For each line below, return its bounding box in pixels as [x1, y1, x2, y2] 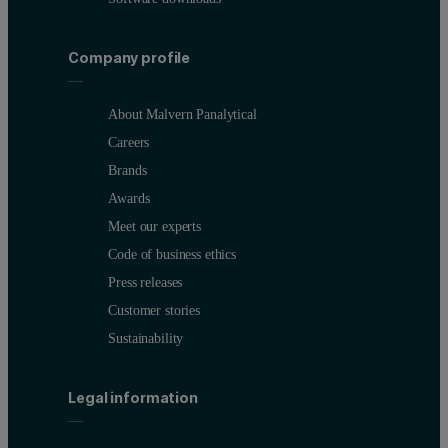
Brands [108, 161, 147, 178]
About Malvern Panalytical [108, 105, 257, 122]
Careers [108, 133, 150, 150]
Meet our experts [108, 217, 201, 234]
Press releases [108, 273, 183, 290]
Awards [108, 189, 150, 206]
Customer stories [108, 301, 200, 318]
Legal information [68, 389, 198, 407]
